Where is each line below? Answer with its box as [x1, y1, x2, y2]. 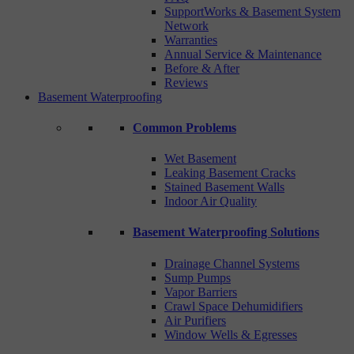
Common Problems [133, 120, 236, 134]
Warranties [164, 32, 217, 47]
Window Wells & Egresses [164, 327, 297, 341]
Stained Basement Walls [164, 180, 284, 194]
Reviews [164, 75, 208, 89]
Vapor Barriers [164, 284, 237, 299]
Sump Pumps [164, 270, 231, 284]
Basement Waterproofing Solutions [133, 225, 319, 239]
